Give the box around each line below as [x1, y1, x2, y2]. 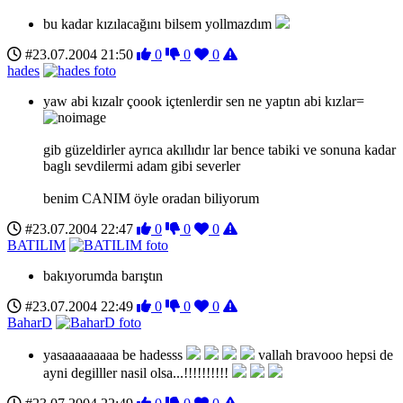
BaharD [7, 314, 52, 330]
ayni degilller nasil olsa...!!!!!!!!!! [43, 364, 232, 381]
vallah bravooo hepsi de [255, 346, 393, 363]
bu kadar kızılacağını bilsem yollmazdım [43, 15, 275, 31]
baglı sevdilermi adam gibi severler [43, 157, 240, 174]
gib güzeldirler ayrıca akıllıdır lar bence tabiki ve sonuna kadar [43, 141, 396, 157]
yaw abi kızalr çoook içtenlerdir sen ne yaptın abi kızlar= [43, 93, 364, 109]
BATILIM [7, 237, 66, 253]
